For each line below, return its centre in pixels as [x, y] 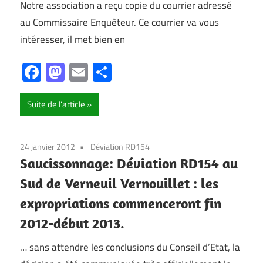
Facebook [79, 73]
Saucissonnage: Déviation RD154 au [129, 163]
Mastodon [105, 73]
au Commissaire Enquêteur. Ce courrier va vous [119, 22]
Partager [146, 73]
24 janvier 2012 [48, 147]
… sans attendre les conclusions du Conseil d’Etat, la [130, 247]
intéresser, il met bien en [73, 39]
